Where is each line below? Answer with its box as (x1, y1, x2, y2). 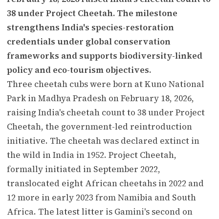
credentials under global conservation (7, 35, 171, 47)
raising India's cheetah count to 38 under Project (7, 106, 205, 118)
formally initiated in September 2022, (7, 163, 160, 175)
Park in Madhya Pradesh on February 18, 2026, (7, 92, 194, 104)
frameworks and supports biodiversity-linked (7, 49, 202, 62)
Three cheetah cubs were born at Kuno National (7, 78, 204, 90)
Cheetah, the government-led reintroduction (7, 120, 192, 132)
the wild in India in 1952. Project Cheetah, (7, 149, 176, 161)
